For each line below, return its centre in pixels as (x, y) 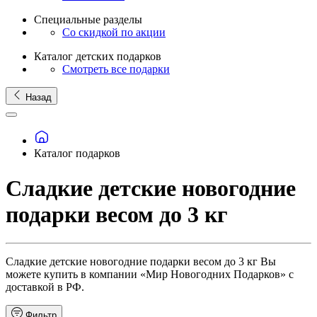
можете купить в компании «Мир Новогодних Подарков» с (150, 275)
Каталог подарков (77, 154)
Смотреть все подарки (116, 69)
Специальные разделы (88, 19)
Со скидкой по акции (114, 32)
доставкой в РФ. (45, 287)
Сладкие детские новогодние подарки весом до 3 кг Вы (141, 262)
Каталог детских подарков (98, 56)
